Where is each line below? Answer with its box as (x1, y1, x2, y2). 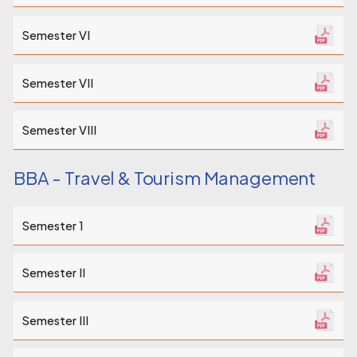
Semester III (22, 312, 88, 328)
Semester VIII (22, 123, 96, 138)
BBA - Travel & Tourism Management (14, 167, 316, 190)
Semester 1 (22, 218, 84, 233)
